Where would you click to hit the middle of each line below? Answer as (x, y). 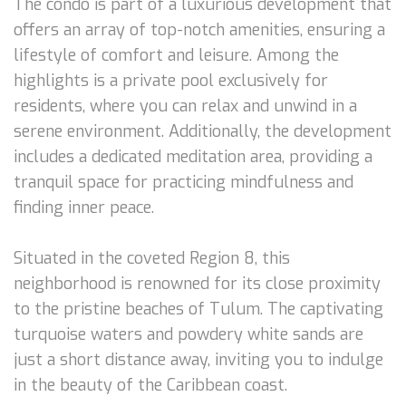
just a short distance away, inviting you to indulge (198, 359)
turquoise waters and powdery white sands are (188, 334)
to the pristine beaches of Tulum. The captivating (198, 309)
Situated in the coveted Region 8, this (152, 258)
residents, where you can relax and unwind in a (185, 106)
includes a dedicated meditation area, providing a (193, 156)
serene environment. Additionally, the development (203, 131)
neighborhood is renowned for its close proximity (197, 283)
